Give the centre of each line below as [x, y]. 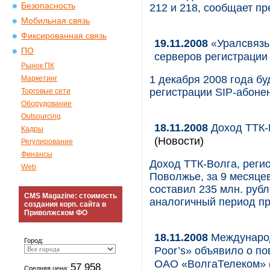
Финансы [37, 154]
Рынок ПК [38, 66]
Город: [34, 240]
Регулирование [47, 142]
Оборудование [46, 104]
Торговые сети [46, 91]
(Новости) [179, 141]
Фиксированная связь [64, 36]
